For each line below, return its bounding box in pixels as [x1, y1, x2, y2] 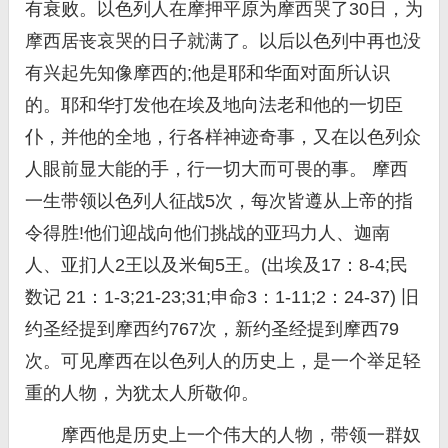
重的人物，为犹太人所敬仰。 [25, 383, 259, 403]
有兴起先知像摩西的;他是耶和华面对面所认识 [25, 63, 390, 83]
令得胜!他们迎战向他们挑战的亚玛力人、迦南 [25, 223, 390, 243]
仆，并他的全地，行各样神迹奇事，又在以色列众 [25, 127, 421, 147]
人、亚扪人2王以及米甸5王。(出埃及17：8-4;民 [25, 255, 408, 275]
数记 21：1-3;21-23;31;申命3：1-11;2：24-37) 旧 [25, 287, 419, 307]
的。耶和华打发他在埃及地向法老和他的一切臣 [25, 95, 403, 115]
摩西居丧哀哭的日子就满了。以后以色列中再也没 [25, 31, 421, 51]
